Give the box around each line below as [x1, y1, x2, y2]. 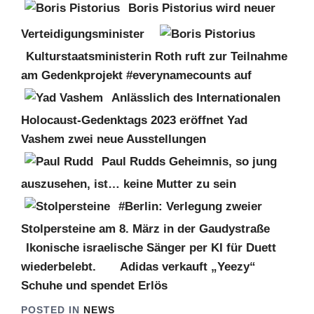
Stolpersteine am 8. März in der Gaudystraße [21, 222, 270, 235]
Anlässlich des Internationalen [111, 91, 280, 104]
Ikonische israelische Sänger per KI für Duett [26, 241, 276, 254]
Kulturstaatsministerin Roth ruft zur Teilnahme [26, 50, 287, 63]
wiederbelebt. [21, 260, 96, 273]
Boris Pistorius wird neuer [128, 1, 275, 15]
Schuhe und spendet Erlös [21, 279, 168, 292]
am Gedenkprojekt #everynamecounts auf [21, 69, 252, 82]
